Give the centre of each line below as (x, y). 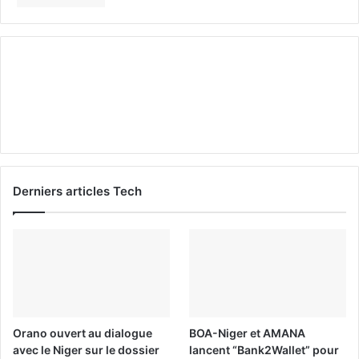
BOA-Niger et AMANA (248, 333)
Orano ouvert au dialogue (83, 333)
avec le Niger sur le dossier (86, 349)
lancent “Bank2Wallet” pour (264, 349)
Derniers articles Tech (77, 191)
